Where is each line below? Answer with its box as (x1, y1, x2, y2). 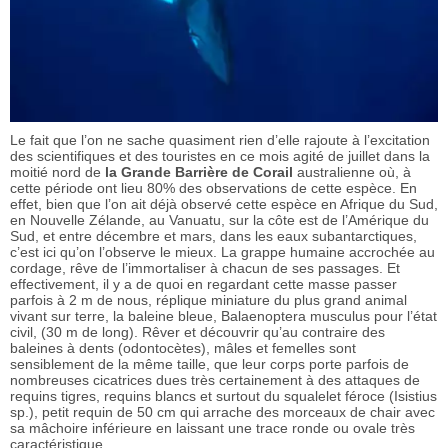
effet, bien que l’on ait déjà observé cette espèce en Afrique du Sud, (10, 196, 438, 213)
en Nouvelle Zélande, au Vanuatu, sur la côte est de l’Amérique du (10, 212, 429, 229)
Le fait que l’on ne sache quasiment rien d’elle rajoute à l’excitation (10, 132, 430, 149)
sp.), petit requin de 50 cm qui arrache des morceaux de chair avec (10, 404, 435, 421)
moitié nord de (10, 164, 105, 181)
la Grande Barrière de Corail (105, 164, 293, 181)
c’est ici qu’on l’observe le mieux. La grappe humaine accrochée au (10, 244, 435, 261)
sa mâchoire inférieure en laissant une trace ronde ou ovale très (10, 420, 415, 437)
